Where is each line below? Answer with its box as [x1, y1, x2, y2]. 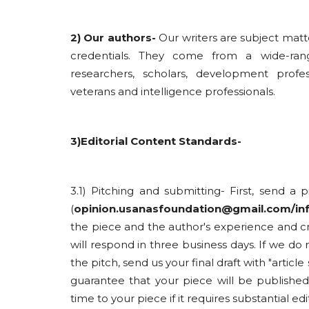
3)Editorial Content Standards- [70, 134, 241, 148]
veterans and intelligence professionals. [70, 85, 275, 98]
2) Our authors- [70, 31, 156, 44]
